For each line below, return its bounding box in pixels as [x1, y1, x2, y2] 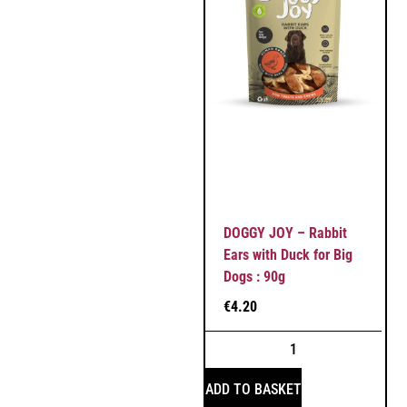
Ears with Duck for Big [223, 245, 352, 263]
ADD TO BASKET [205, 381, 302, 399]
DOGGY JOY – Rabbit [223, 223, 347, 242]
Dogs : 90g [223, 267, 285, 285]
